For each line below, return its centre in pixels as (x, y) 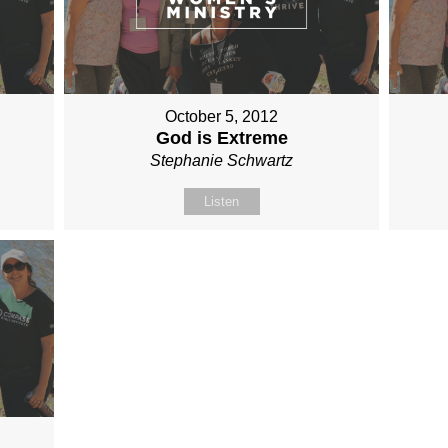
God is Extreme (221, 137)
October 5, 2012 (222, 116)
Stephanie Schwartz (222, 160)
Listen (222, 201)
